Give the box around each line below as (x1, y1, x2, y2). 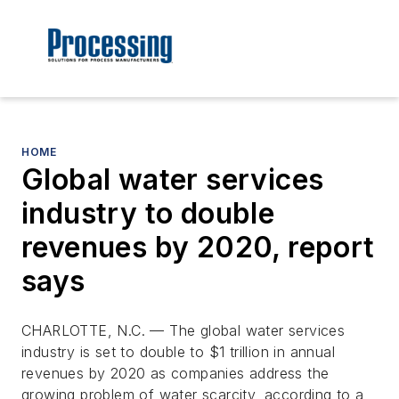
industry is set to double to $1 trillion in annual (21, 343, 335, 362)
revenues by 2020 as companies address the (21, 364, 330, 383)
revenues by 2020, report (21, 230, 375, 265)
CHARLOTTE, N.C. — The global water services (21, 322, 346, 340)
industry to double (21, 196, 275, 232)
